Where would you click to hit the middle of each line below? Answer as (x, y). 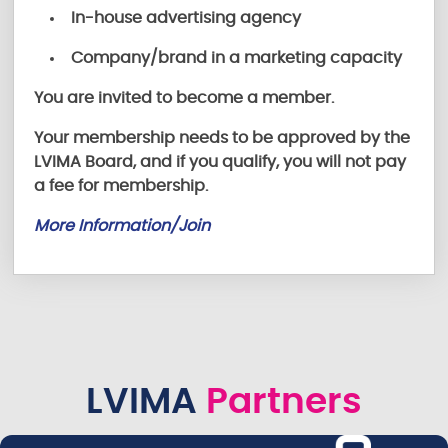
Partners (279, 401)
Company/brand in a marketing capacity (237, 57)
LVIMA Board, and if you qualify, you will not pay (220, 161)
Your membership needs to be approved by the (222, 137)
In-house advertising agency (186, 17)
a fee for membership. (123, 185)
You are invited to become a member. (184, 97)
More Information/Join (122, 225)
